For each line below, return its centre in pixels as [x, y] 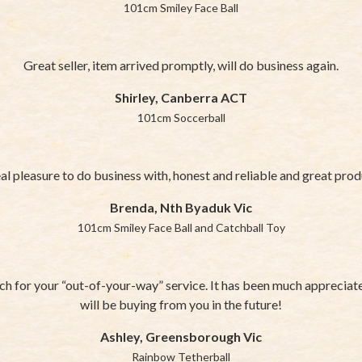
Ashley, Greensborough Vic [181, 336]
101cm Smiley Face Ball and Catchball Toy [181, 227]
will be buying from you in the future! [181, 304]
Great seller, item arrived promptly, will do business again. [181, 65]
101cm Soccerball [181, 117]
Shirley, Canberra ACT [181, 97]
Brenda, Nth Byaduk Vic [181, 207]
